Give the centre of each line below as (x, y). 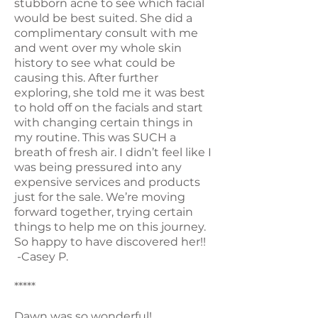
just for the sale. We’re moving (100, 197)
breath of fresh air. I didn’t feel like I (113, 152)
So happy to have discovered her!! (111, 241)
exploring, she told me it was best (110, 92)
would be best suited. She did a (103, 18)
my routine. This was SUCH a (95, 137)
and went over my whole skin (98, 48)
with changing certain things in (104, 122)
